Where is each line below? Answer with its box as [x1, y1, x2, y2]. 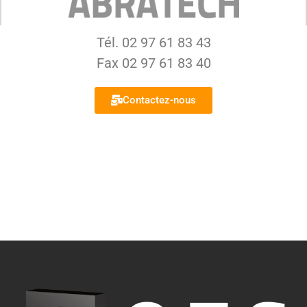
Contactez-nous [123, 94, 196, 107]
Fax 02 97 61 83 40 [96, 55, 211, 72]
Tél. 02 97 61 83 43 [96, 34, 211, 51]
